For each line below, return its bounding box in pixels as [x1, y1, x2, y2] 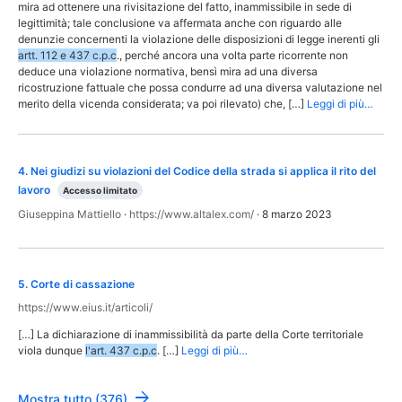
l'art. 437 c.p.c [85, 344, 157, 358]
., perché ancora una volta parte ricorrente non [117, 48, 348, 63]
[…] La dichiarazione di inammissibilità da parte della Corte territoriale [18, 328, 363, 342]
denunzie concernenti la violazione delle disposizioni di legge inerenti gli [18, 32, 380, 47]
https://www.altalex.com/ [129, 206, 254, 221]
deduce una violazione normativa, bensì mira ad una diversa [18, 65, 318, 79]
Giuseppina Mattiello [18, 206, 121, 221]
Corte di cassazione [31, 277, 135, 292]
